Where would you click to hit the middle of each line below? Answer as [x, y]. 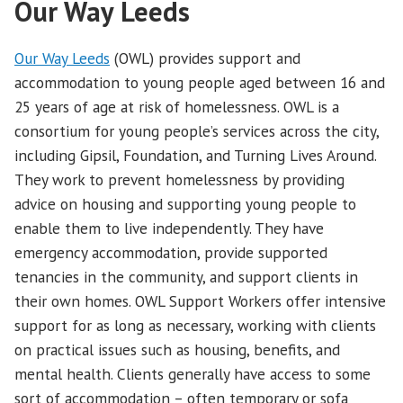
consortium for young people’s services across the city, [197, 130]
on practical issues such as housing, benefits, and [177, 349]
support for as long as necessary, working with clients [195, 325]
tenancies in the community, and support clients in [186, 276]
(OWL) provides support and [205, 58]
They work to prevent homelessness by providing [179, 179]
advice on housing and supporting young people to [188, 203]
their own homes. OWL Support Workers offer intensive [200, 300]
